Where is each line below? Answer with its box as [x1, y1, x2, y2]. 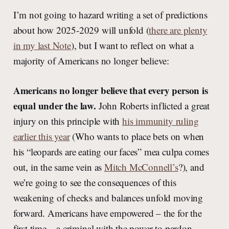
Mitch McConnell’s [104, 161, 178, 174]
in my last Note [13, 39, 71, 52]
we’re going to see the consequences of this [13, 176, 176, 189]
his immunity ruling [122, 114, 199, 128]
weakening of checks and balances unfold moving [13, 191, 203, 204]
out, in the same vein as [13, 161, 104, 174]
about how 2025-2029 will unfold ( [13, 24, 149, 37]
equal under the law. [13, 99, 96, 113]
